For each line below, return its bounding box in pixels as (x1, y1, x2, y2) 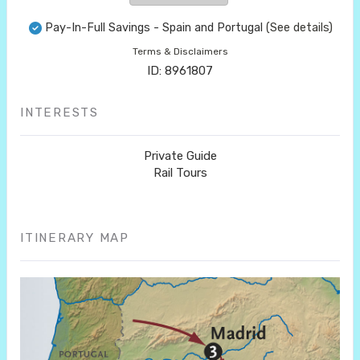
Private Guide (143, 149, 217, 164)
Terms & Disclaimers (132, 46, 228, 58)
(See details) (266, 21, 333, 35)
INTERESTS (20, 105, 99, 121)
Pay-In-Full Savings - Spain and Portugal (45, 21, 263, 35)
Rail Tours (153, 166, 207, 181)
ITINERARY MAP (20, 231, 129, 246)
